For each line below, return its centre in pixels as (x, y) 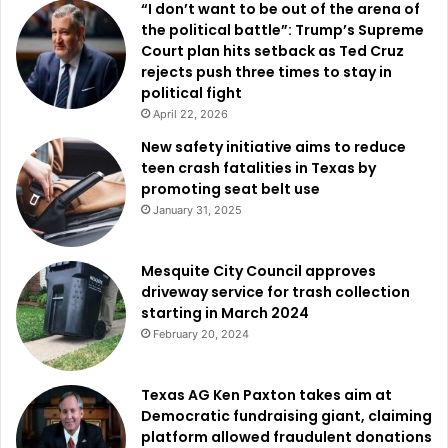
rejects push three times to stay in (266, 72)
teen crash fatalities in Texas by (258, 168)
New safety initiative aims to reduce (273, 147)
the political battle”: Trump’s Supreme (282, 30)
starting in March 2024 (225, 313)
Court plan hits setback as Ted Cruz (272, 51)
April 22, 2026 (190, 114)
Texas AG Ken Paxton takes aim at (266, 395)
